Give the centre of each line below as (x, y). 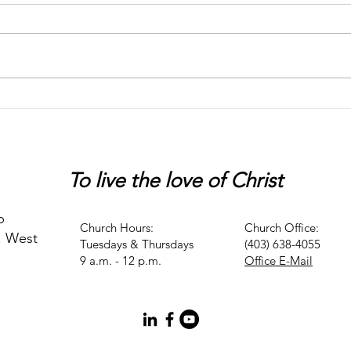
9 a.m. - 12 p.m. (121, 261)
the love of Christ (206, 181)
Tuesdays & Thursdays (137, 244)
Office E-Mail (279, 261)
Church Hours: (117, 228)
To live (99, 181)
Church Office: (282, 228)
